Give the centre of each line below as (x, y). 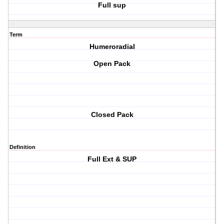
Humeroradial (112, 47)
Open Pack (112, 64)
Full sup (112, 5)
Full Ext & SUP (112, 159)
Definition (22, 147)
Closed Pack (112, 115)
